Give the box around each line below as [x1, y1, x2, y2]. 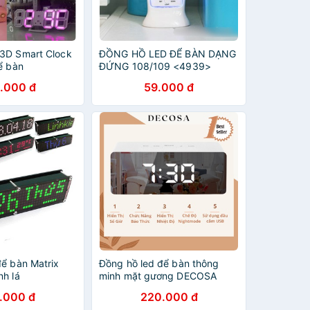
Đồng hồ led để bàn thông [99, 257, 219, 269]
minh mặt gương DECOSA [99, 270, 217, 282]
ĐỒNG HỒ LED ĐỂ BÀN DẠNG [99, 48, 237, 60]
